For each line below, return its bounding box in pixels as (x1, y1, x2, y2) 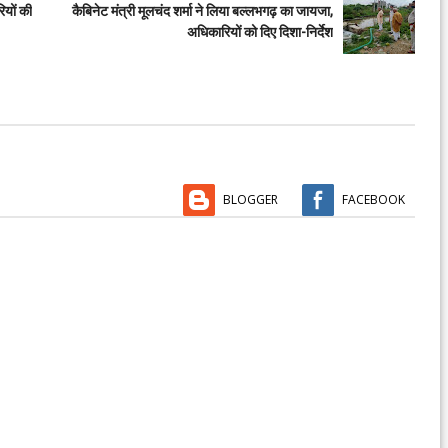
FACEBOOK (342, 190, 405, 208)
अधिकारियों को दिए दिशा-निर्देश (187, 23, 333, 40)
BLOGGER (223, 190, 278, 208)
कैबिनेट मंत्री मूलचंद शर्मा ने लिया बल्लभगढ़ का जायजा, (72, 2, 333, 19)
